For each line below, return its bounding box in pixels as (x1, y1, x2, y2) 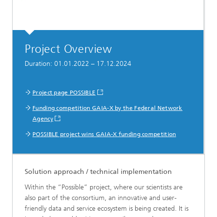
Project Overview (25, 42, 112, 56)
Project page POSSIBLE (32, 89, 96, 96)
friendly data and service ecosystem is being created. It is (25, 204, 188, 213)
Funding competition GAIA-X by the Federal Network (32, 105, 183, 111)
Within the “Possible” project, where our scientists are (25, 183, 183, 191)
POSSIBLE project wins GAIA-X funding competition (32, 131, 176, 138)
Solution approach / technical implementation (25, 168, 172, 176)
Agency (32, 115, 53, 122)
